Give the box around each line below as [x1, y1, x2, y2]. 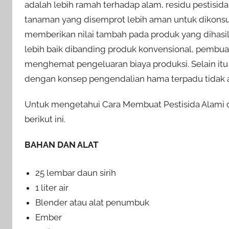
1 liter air [35, 182, 69, 193]
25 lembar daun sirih [35, 167, 117, 178]
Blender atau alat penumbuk [35, 197, 150, 208]
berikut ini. [25, 114, 65, 124]
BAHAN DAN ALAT [25, 140, 99, 150]
